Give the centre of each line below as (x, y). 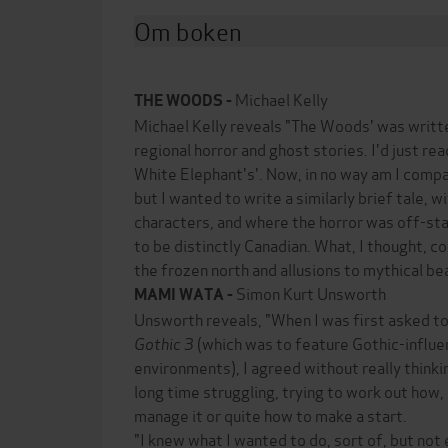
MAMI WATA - (185, 294)
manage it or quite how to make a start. (270, 414)
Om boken (188, 30)
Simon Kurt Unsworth (311, 292)
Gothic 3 (165, 342)
